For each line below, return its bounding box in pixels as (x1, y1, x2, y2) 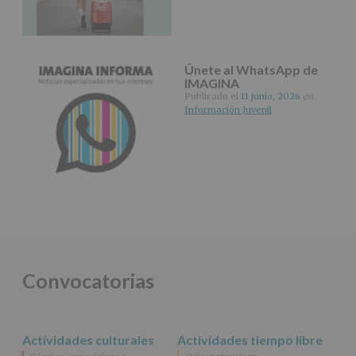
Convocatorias (22, 269, 154, 293)
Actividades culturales (22, 331, 154, 347)
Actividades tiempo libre (177, 331, 323, 347)
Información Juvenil (184, 104, 272, 116)
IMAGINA (184, 75, 239, 91)
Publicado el (184, 91, 241, 103)
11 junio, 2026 (240, 91, 300, 103)
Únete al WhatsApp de (184, 62, 318, 78)
